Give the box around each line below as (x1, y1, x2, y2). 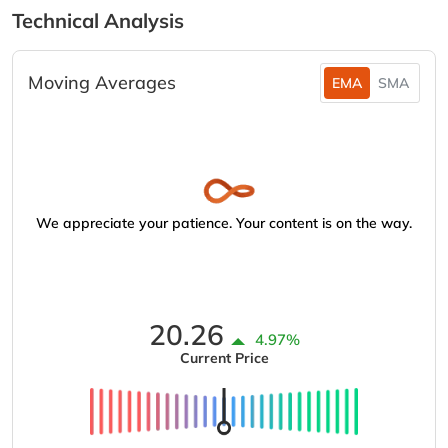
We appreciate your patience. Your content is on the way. (36, 214, 412, 232)
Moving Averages (28, 71, 176, 94)
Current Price (179, 349, 269, 367)
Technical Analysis (12, 8, 184, 33)
